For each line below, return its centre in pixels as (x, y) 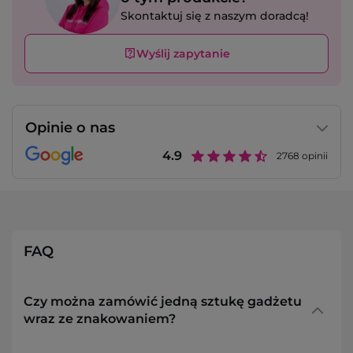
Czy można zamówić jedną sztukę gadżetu (163, 302)
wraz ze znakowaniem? (100, 319)
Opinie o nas (70, 128)
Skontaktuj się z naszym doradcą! (214, 16)
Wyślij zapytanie (183, 54)
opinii (314, 156)
